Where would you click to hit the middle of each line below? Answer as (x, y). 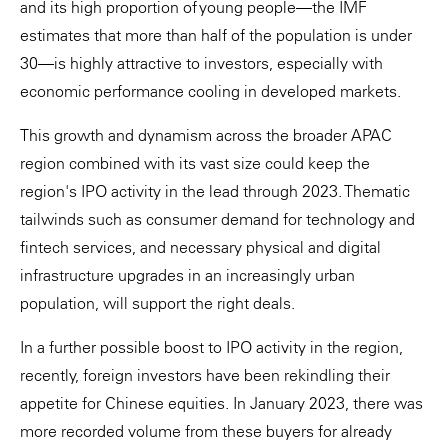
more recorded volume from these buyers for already (206, 430)
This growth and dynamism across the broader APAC (206, 134)
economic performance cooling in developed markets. (210, 90)
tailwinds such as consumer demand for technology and (217, 218)
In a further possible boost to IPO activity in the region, (211, 346)
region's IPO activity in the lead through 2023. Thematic (215, 190)
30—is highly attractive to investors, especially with (201, 62)
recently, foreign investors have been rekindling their (205, 374)
